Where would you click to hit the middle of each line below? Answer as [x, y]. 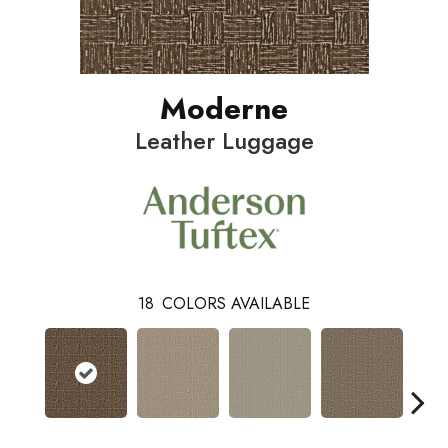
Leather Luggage [224, 141]
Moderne [224, 109]
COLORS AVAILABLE [236, 304]
